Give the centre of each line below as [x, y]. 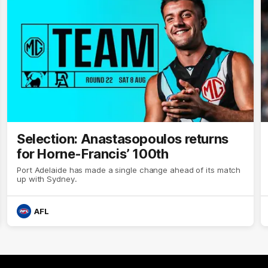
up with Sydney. [47, 179]
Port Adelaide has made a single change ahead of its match [129, 170]
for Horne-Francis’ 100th [93, 153]
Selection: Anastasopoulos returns [123, 138]
